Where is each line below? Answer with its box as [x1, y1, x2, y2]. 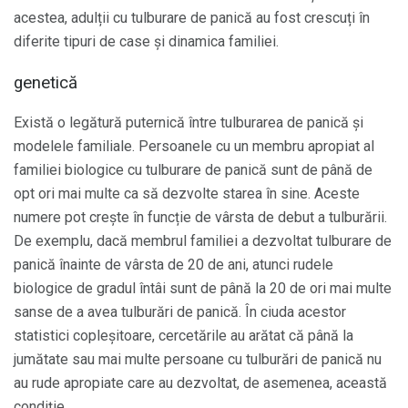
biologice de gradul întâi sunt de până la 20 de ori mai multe [14, 280, 392, 298]
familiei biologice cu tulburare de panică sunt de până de [14, 161, 372, 179]
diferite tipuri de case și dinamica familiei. [14, 32, 279, 50]
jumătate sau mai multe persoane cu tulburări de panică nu [14, 351, 382, 369]
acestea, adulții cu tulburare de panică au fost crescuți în [14, 8, 370, 26]
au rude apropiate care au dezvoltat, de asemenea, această [14, 374, 387, 393]
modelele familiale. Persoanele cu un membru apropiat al [14, 138, 374, 156]
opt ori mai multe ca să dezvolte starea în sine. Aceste [14, 185, 360, 203]
